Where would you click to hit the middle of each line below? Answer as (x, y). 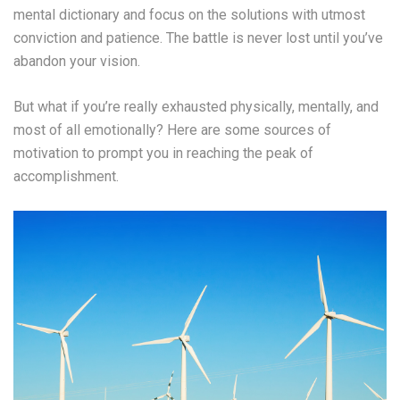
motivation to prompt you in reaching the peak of (163, 154)
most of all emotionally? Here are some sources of (172, 130)
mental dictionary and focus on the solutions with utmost (189, 15)
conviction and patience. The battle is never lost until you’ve (198, 38)
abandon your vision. (77, 62)
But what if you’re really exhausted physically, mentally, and (196, 107)
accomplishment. (66, 177)
